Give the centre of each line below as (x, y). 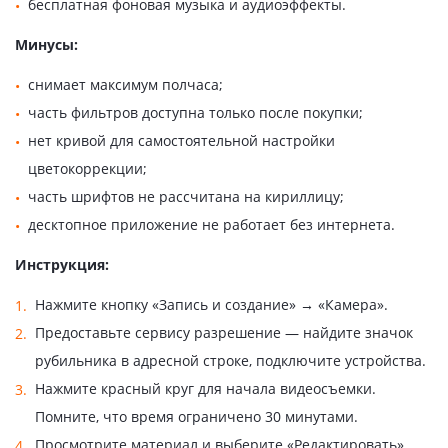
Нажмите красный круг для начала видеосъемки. (205, 388)
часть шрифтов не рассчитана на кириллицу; (186, 196)
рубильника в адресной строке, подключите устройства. (230, 360)
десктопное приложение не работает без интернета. (211, 224)
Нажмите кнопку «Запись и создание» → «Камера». (211, 304)
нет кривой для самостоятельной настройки (181, 140)
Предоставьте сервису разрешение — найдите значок (224, 332)
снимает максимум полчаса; (125, 84)
